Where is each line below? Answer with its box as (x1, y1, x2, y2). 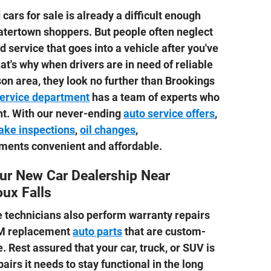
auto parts (73, 225, 122, 238)
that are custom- (122, 225, 206, 238)
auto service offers (123, 106, 215, 120)
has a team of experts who (90, 90, 220, 103)
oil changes (80, 123, 135, 136)
